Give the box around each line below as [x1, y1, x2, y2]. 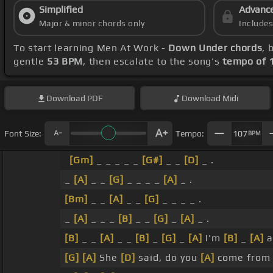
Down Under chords [168, 42, 263, 54]
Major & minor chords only [38, 18, 145, 29]
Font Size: [4, 128, 41, 138]
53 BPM [46, 55, 83, 68]
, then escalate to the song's [83, 55, 223, 68]
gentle [13, 55, 47, 68]
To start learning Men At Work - [13, 42, 169, 54]
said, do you [135, 252, 200, 264]
